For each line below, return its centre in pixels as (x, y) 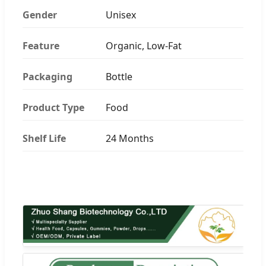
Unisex (121, 15)
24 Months (130, 138)
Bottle (119, 76)
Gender (40, 15)
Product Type (53, 107)
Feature (41, 45)
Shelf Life (44, 138)
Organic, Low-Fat (144, 45)
